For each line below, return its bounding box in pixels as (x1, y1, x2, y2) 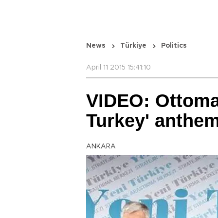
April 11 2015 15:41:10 (86, 64, 151, 71)
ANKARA (86, 143, 116, 150)
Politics (161, 42, 187, 49)
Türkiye (120, 42, 146, 49)
